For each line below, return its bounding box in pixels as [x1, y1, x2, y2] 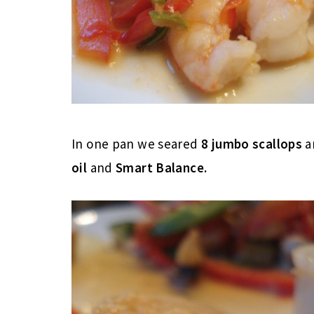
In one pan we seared [71, 135, 198, 152]
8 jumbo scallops [198, 135, 303, 152]
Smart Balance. [116, 158, 207, 176]
